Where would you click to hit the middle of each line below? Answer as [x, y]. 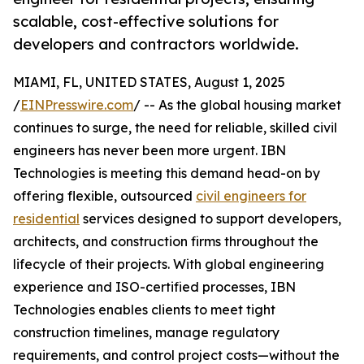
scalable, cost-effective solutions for [146, 22]
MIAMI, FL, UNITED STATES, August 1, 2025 [149, 82]
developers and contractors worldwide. [156, 44]
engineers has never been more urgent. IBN [149, 151]
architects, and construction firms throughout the [166, 242]
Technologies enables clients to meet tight [144, 310]
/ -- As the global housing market [237, 105]
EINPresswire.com [77, 105]
